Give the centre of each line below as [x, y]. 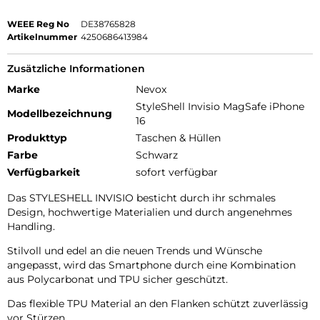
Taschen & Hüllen [178, 137]
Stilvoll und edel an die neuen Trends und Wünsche [135, 250]
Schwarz [157, 155]
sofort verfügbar [177, 172]
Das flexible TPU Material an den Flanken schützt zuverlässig [158, 303]
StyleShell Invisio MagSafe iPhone [220, 106]
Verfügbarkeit [44, 172]
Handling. [31, 226]
